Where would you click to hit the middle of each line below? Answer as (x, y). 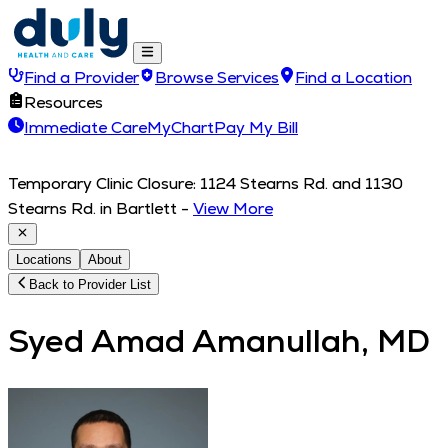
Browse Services (217, 77)
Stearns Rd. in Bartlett (92, 208)
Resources (63, 102)
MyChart (180, 127)
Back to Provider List (90, 284)
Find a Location (353, 77)
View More (233, 208)
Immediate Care (85, 127)
